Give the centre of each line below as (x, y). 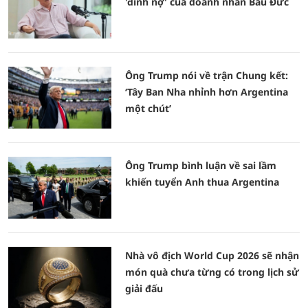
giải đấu (144, 288)
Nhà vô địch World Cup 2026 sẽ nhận (212, 255)
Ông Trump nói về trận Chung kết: (207, 75)
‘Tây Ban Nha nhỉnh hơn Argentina (207, 92)
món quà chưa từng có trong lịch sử (212, 272)
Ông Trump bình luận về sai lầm (201, 165)
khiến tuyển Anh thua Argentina (202, 182)
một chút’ (148, 108)
